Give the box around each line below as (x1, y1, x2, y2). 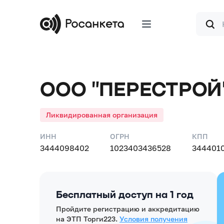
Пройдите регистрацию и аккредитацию (56, 204, 199, 213)
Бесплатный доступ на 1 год (56, 188, 193, 200)
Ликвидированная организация (46, 110, 157, 119)
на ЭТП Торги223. (56, 214, 117, 223)
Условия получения (119, 214, 187, 223)
